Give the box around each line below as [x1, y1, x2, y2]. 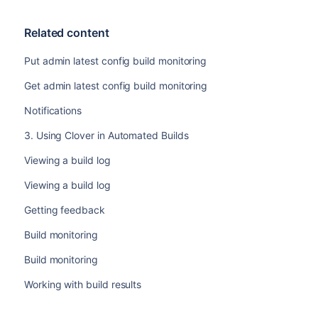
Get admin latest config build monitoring [23, 79, 208, 92]
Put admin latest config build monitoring [23, 55, 207, 67]
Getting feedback [23, 204, 105, 216]
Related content [23, 26, 109, 40]
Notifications [23, 104, 82, 117]
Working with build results [23, 278, 142, 291]
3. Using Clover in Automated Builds [23, 129, 189, 142]
